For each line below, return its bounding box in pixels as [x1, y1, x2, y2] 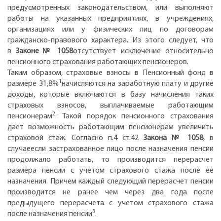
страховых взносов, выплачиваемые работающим [7, 101, 214, 110]
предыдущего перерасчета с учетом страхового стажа [7, 199, 214, 207]
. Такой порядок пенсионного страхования [55, 112, 214, 120]
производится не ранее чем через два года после [7, 188, 214, 196]
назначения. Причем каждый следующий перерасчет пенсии [7, 177, 214, 185]
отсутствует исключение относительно [73, 47, 214, 55]
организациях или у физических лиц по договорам [7, 25, 214, 34]
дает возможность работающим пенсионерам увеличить [7, 123, 214, 131]
